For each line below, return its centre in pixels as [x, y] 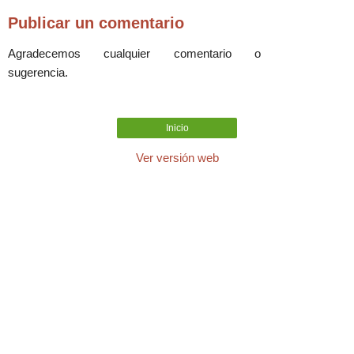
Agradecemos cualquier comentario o [134, 53]
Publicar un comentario [96, 23]
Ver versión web [177, 157]
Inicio [177, 128]
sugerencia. [38, 72]
